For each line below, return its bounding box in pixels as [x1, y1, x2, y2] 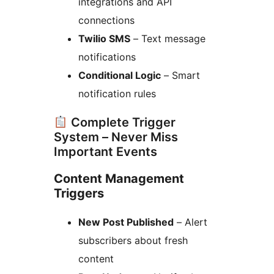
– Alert [174, 216, 207, 229]
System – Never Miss [54, 130, 178, 145]
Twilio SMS [78, 32, 130, 45]
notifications [78, 51, 136, 64]
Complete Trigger [67, 115, 176, 130]
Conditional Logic [78, 69, 161, 82]
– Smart [161, 69, 200, 82]
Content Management [54, 171, 184, 187]
